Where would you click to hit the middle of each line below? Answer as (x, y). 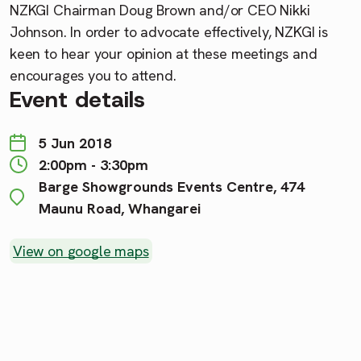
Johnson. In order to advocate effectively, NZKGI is (169, 31)
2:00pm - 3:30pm (93, 164)
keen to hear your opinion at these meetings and (164, 53)
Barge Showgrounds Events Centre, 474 (172, 186)
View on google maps (81, 251)
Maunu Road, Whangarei (120, 208)
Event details (77, 99)
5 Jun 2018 (75, 143)
